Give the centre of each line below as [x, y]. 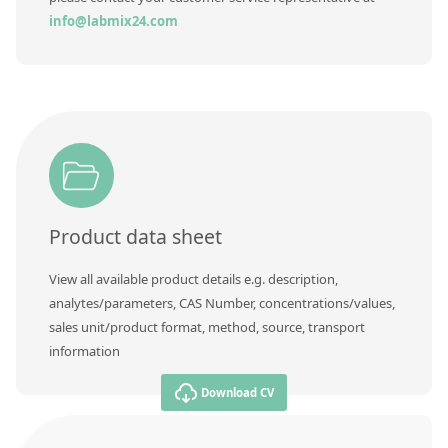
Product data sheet [135, 237]
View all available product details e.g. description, [193, 278]
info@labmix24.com [113, 20]
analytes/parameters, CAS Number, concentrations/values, [221, 302]
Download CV [238, 392]
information [84, 350]
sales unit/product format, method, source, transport [206, 326]
